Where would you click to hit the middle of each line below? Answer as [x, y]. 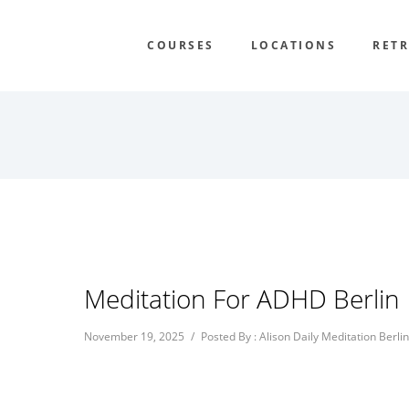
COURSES [181, 45]
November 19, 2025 [134, 336]
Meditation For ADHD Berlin [242, 299]
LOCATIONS [293, 45]
